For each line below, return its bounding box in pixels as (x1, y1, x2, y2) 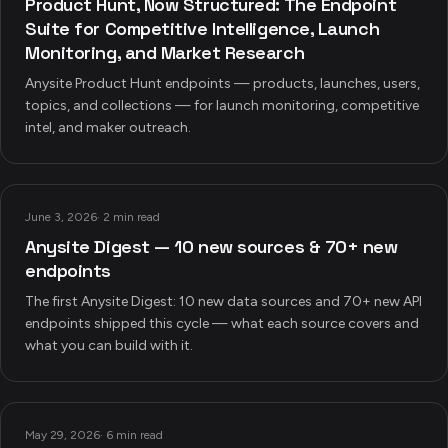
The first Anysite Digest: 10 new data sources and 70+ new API (25, 293, 422, 310)
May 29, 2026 (25, 428, 100, 442)
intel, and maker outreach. (25, 119, 191, 136)
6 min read (106, 428, 163, 442)
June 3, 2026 (25, 210, 97, 224)
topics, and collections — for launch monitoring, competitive (25, 97, 419, 114)
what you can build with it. (25, 337, 193, 354)
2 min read (103, 210, 160, 224)
